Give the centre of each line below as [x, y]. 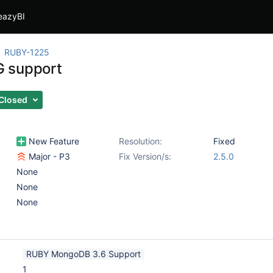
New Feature [53, 141]
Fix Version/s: [145, 156]
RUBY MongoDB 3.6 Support [83, 254]
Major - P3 [48, 156]
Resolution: [140, 141]
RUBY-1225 [27, 52]
